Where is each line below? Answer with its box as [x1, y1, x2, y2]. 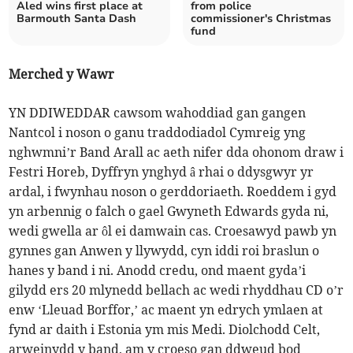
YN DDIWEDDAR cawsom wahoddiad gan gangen [9, 105, 307, 121]
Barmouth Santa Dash [17, 11, 137, 27]
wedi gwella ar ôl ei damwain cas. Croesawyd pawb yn [9, 223, 337, 240]
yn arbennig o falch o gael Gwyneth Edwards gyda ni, [9, 203, 329, 220]
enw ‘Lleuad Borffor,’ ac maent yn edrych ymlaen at [9, 302, 324, 318]
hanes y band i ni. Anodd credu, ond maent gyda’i [9, 262, 307, 279]
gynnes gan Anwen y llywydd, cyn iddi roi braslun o [9, 243, 320, 259]
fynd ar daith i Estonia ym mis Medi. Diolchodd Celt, [9, 321, 321, 338]
